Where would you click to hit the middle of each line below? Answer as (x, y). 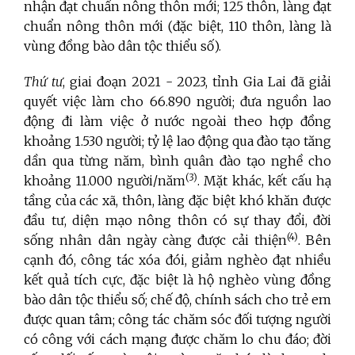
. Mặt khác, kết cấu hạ (264, 181)
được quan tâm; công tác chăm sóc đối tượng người (177, 320)
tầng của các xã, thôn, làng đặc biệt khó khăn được (177, 201)
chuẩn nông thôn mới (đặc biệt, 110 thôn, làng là (177, 27)
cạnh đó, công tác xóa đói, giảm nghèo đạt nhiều (177, 260)
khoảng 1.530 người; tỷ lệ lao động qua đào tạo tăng (177, 141)
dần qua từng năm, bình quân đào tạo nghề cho (177, 161)
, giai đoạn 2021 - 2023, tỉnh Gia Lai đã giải (197, 82)
